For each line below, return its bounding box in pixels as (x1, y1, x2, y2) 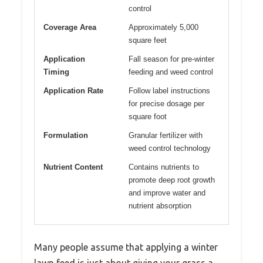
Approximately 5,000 (129, 23, 198, 32)
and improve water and (129, 188, 205, 198)
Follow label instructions (129, 86, 210, 96)
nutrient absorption (129, 201, 191, 211)
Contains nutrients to (129, 163, 199, 172)
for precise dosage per (129, 99, 204, 109)
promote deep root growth (129, 176, 215, 185)
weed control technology (129, 144, 211, 153)
